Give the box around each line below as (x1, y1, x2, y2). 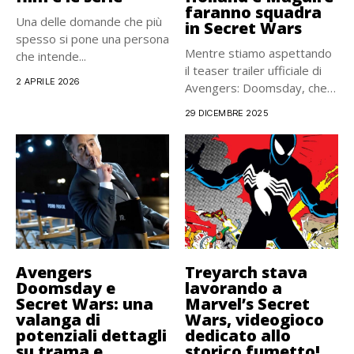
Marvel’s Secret (185, 293, 310, 315)
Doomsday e (16, 277, 115, 299)
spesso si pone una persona (16, 30, 169, 47)
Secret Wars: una (16, 293, 153, 315)
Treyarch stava (185, 262, 307, 284)
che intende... (16, 47, 86, 64)
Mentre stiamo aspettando (185, 44, 332, 61)
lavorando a (185, 277, 282, 299)
